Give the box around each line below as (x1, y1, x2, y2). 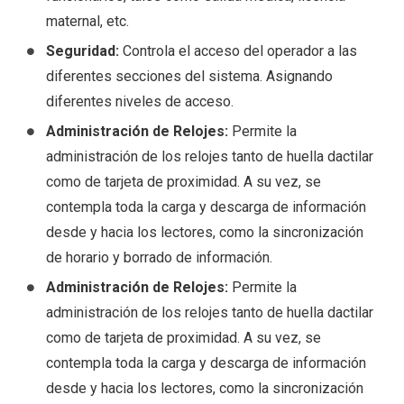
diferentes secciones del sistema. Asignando (45, 68, 333, 86)
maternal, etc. (45, 13, 129, 31)
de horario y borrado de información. (45, 249, 272, 267)
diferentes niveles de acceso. (45, 93, 234, 111)
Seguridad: (45, 42, 119, 60)
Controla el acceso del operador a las (118, 42, 357, 60)
